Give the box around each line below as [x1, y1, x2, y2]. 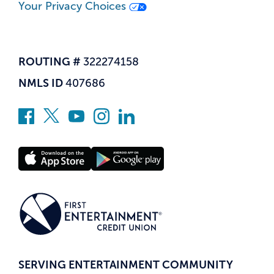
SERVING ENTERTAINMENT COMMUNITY [18, 258, 233, 271]
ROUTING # [18, 56, 83, 68]
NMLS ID [18, 77, 65, 90]
